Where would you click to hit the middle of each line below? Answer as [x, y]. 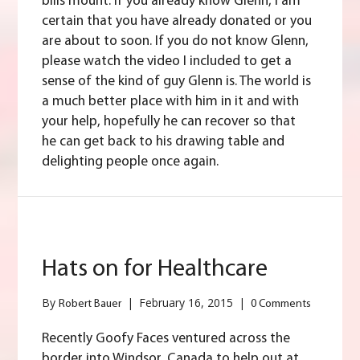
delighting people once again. [131, 162]
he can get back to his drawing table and [164, 142]
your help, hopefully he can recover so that [169, 122]
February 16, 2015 [188, 303]
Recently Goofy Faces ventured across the [166, 339]
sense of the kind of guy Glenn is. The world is [177, 82]
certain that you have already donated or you [177, 22]
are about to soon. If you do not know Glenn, [176, 42]
